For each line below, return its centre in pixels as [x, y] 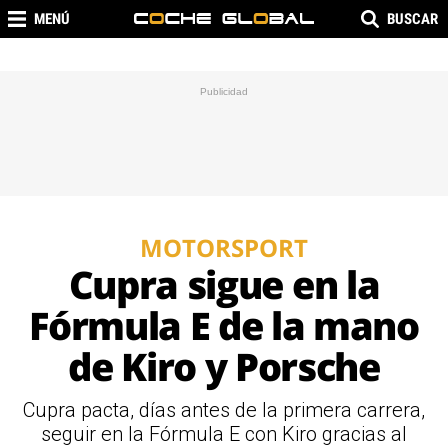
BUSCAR [412, 19]
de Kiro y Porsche [224, 366]
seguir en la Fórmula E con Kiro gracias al [224, 434]
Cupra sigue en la [224, 284]
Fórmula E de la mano [224, 325]
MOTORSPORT [224, 247]
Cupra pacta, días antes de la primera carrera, [224, 410]
